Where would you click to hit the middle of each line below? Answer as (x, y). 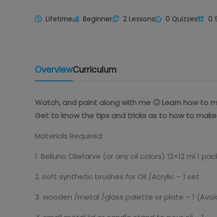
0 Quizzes (182, 19)
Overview (54, 70)
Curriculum (95, 70)
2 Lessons (139, 19)
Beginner (98, 19)
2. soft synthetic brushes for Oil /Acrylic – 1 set (117, 177)
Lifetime (59, 19)
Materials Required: (69, 136)
